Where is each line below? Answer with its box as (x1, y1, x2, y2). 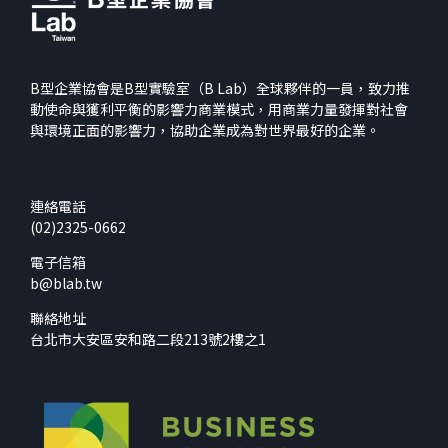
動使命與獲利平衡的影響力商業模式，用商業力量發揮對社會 (30, 99, 408, 120)
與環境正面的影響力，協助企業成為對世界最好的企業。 (30, 120, 380, 141)
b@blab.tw (30, 273, 102, 294)
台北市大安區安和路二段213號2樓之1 (30, 329, 266, 350)
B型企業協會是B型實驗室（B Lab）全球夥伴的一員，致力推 (30, 78, 410, 99)
